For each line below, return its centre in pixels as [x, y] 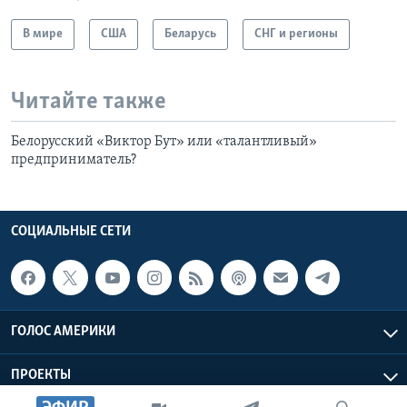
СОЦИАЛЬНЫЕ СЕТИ [71, 232]
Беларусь [190, 34]
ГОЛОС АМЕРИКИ [63, 331]
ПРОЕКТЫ [41, 375]
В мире [43, 34]
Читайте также [89, 102]
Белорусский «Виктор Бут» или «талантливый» [164, 142]
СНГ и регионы [296, 34]
